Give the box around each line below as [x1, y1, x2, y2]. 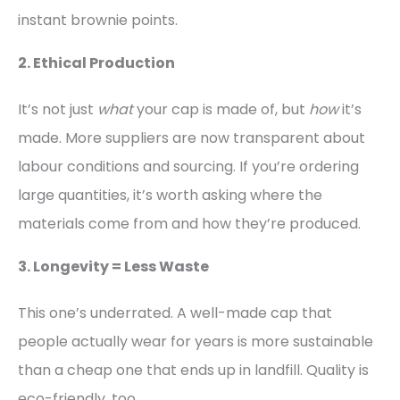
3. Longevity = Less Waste [18, 256, 209, 278]
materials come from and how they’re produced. [18, 213, 361, 235]
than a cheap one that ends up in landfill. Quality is [18, 360, 369, 381]
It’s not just [18, 99, 97, 121]
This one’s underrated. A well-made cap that [18, 303, 332, 324]
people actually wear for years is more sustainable [18, 331, 373, 353]
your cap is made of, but [133, 99, 309, 121]
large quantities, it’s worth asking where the [18, 185, 322, 206]
